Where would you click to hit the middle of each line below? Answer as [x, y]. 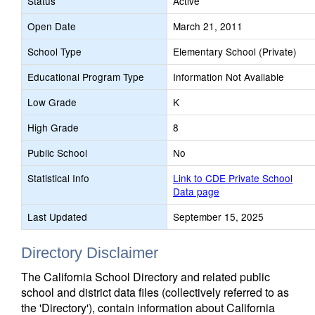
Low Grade [52, 102]
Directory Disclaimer [90, 253]
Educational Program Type [86, 77]
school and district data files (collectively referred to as [155, 292]
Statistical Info [58, 178]
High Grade [53, 127]
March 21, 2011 [208, 26]
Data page [196, 191]
